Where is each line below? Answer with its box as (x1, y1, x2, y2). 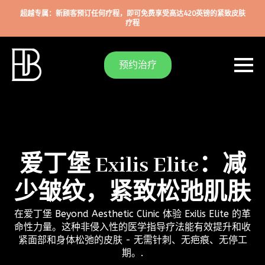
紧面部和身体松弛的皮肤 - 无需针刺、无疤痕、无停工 (18, 234, 247, 246)
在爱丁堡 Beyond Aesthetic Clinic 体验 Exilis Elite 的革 (14, 208, 251, 220)
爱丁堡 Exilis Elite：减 (19, 152, 246, 180)
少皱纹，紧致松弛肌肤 (14, 180, 251, 208)
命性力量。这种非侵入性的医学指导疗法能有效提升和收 (14, 221, 251, 233)
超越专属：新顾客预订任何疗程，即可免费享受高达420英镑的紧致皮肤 (20, 9, 245, 18)
